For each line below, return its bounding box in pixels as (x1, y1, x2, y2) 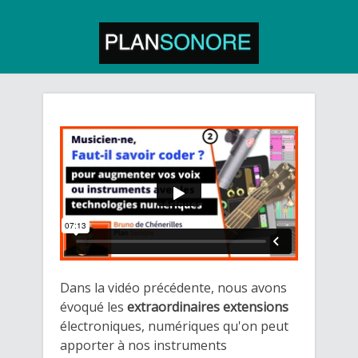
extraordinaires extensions (127, 297, 288, 316)
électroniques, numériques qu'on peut (60, 316, 288, 335)
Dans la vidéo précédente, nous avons (60, 278, 287, 296)
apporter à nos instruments (60, 336, 227, 354)
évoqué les (60, 297, 127, 316)
